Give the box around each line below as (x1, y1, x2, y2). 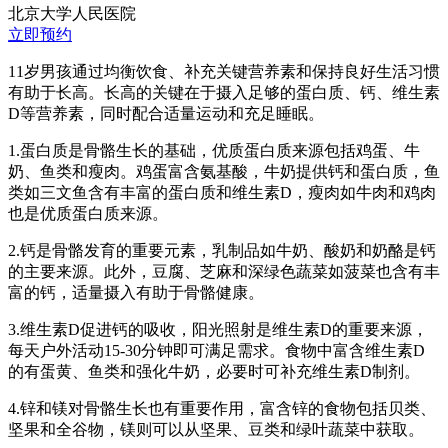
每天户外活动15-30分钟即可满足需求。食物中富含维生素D (8, 342, 425, 360)
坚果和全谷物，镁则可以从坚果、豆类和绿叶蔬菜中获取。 (8, 421, 424, 439)
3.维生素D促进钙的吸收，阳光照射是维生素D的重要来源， (8, 321, 428, 339)
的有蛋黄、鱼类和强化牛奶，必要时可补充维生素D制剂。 (8, 363, 420, 381)
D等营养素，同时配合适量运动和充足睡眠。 (8, 105, 324, 123)
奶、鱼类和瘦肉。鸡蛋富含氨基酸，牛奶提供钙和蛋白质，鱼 (8, 163, 440, 181)
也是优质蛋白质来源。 (8, 205, 168, 223)
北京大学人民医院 (8, 5, 136, 23)
